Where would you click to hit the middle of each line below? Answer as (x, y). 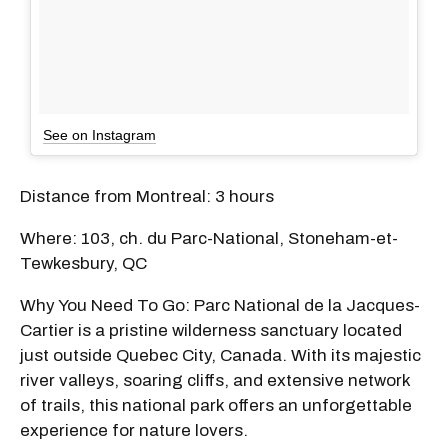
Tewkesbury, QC (83, 263)
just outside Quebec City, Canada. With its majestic (220, 355)
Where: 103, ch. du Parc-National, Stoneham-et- (209, 238)
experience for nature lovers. (134, 430)
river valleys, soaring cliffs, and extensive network (215, 380)
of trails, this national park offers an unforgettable (216, 405)
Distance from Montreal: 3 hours (147, 196)
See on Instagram (99, 134)
